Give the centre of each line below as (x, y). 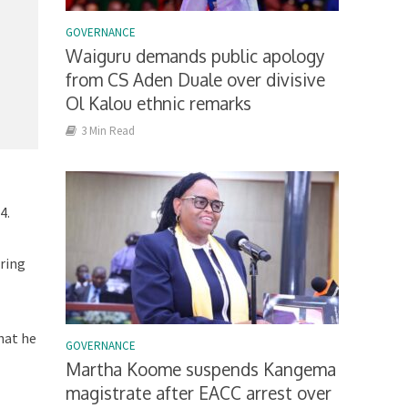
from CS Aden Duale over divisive (196, 80)
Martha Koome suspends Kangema (201, 369)
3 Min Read (108, 131)
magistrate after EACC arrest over (199, 393)
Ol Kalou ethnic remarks (159, 103)
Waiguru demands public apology (195, 56)
